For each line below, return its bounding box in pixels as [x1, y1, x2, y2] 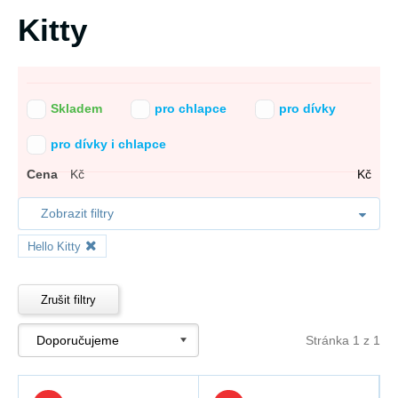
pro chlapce [155, 101, 227, 115]
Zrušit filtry [41, 292, 96, 306]
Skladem [51, 101, 102, 115]
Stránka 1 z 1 [306, 333, 380, 347]
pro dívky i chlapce [51, 137, 166, 151]
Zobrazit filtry [41, 206, 114, 220]
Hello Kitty [28, 240, 81, 253]
